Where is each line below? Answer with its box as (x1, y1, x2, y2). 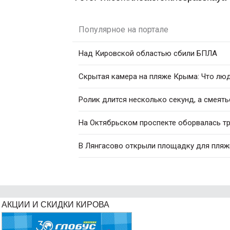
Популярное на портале (79, 25, 168, 34)
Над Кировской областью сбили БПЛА (79, 49, 217, 58)
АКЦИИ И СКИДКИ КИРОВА (2, 200, 109, 209)
